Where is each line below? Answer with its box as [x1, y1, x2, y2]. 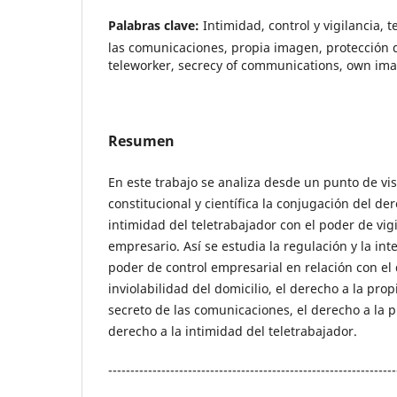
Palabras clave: [108, 16, 203, 34]
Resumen [108, 130, 175, 151]
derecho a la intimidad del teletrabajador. [108, 322, 357, 339]
